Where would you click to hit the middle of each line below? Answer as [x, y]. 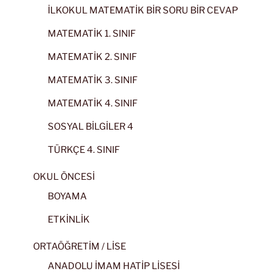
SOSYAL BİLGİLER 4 [91, 126]
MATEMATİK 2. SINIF [92, 57]
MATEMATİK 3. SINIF [93, 80]
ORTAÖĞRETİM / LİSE [80, 247]
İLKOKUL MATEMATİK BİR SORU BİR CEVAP [143, 10]
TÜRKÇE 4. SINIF [84, 150]
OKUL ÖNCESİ [64, 177]
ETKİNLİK [69, 219]
